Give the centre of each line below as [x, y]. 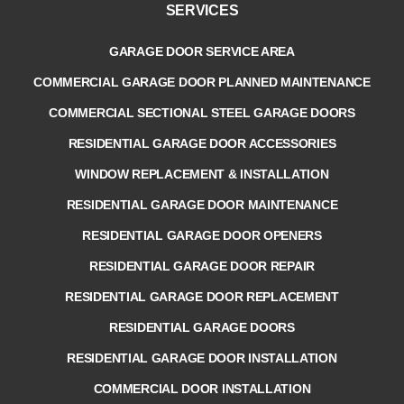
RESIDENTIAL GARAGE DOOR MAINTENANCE [202, 204]
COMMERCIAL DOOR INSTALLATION [202, 388]
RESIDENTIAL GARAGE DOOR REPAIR [202, 266]
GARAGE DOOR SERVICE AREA [202, 51]
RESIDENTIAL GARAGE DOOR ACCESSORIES [202, 143]
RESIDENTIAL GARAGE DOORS [202, 327]
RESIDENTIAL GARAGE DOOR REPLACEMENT [202, 296]
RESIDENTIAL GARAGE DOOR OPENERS [202, 235]
